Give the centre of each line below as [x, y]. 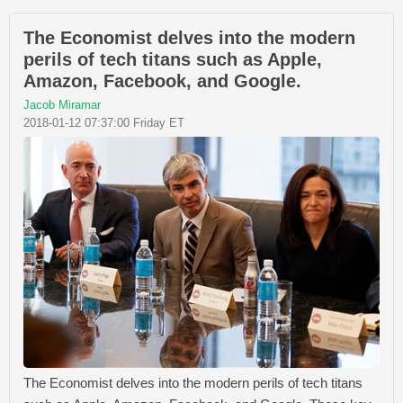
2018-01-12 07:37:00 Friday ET [104, 123]
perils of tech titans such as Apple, [173, 59]
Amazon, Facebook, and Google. [162, 81]
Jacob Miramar [62, 105]
